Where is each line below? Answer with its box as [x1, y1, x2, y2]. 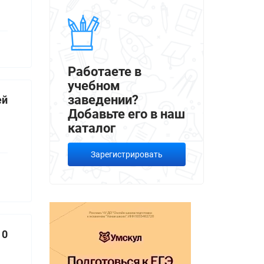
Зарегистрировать [90, 149, 163, 159]
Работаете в [67, 64, 141, 79]
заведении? [67, 92, 138, 107]
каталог [67, 120, 115, 136]
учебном [67, 78, 120, 93]
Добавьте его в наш [67, 106, 185, 121]
